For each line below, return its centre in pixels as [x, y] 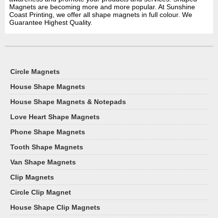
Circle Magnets [35, 72]
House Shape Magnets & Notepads [68, 102]
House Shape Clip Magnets [55, 208]
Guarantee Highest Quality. [51, 23]
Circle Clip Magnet [41, 192]
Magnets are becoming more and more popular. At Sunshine [102, 7]
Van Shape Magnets [43, 162]
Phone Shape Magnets [48, 132]
